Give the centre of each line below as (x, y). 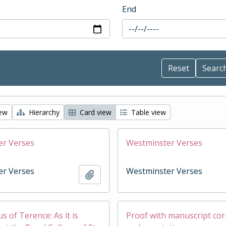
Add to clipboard (125, 174)
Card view (95, 112)
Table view (148, 112)
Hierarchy (43, 112)
